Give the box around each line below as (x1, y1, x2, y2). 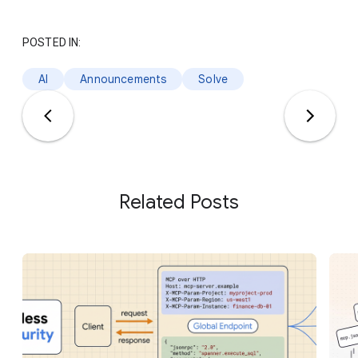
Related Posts (119, 189, 239, 214)
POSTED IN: (22, 35, 82, 49)
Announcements (80, 71, 167, 86)
